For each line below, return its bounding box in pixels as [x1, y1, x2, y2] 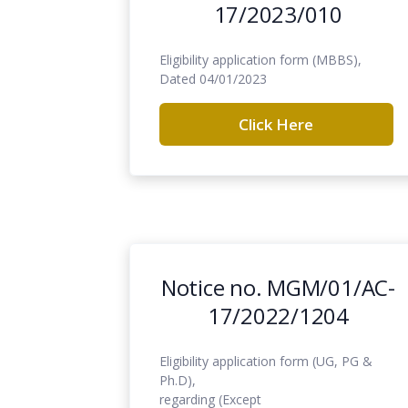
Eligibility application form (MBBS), [159, 50, 362, 68]
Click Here [239, 113, 314, 135]
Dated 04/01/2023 [159, 69, 267, 87]
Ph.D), [159, 371, 196, 389]
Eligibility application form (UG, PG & [159, 352, 372, 370]
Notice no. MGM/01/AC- [160, 271, 395, 302]
